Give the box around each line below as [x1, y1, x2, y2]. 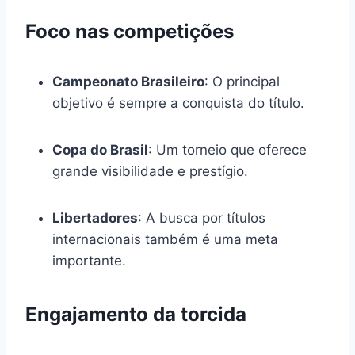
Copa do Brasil [52, 141, 148, 158]
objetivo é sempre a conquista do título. [52, 94, 304, 111]
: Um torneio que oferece [148, 141, 307, 158]
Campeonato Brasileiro [52, 73, 204, 90]
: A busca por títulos [138, 209, 265, 226]
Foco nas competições [25, 19, 234, 43]
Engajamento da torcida [25, 302, 246, 326]
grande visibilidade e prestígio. [52, 162, 248, 179]
